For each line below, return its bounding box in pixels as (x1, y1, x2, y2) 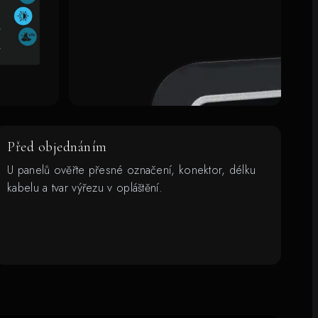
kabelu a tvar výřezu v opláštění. (7, 179, 163, 196)
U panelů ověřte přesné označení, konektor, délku (7, 161, 256, 178)
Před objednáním (7, 138, 107, 155)
